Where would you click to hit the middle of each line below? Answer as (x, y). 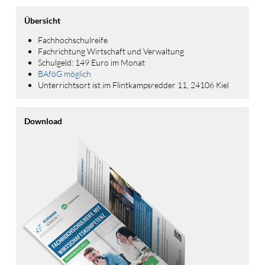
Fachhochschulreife (73, 40)
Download (43, 121)
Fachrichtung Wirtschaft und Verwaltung (111, 51)
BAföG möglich (65, 73)
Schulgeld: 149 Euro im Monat (92, 62)
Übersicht (42, 20)
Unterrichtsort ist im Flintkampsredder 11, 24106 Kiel (134, 85)
